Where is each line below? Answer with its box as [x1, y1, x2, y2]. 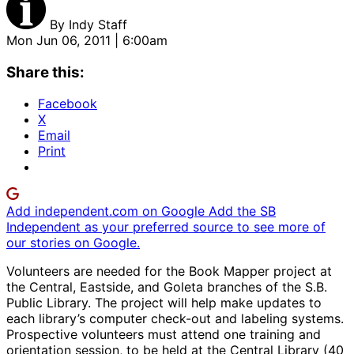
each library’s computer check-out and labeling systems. [6, 311, 344, 327]
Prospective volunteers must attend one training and [6, 326, 321, 343]
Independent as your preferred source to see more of [6, 219, 326, 235]
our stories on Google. [6, 235, 140, 251]
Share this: [6, 62, 85, 81]
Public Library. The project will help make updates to [6, 295, 322, 311]
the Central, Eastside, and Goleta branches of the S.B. [6, 279, 327, 296]
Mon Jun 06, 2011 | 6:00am [6, 32, 168, 48]
